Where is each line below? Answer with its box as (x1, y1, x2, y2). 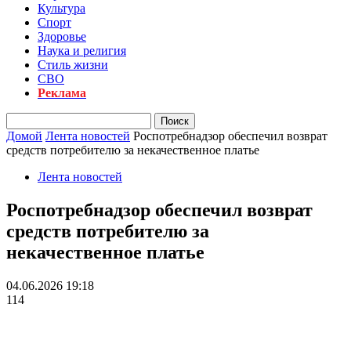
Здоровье (38, 30, 86, 43)
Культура (38, 2, 85, 15)
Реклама (38, 86, 86, 100)
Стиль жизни (38, 58, 108, 71)
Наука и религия (38, 44, 126, 57)
